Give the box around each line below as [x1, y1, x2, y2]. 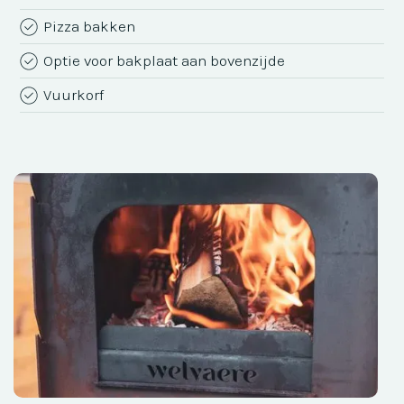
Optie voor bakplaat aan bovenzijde [43, 50, 286, 69]
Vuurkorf [43, 85, 105, 104]
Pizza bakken [43, 16, 136, 35]
